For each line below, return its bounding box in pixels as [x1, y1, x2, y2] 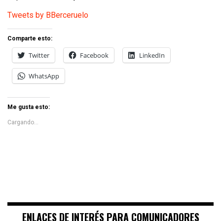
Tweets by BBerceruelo [7, 10, 88, 20]
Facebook [80, 50, 109, 60]
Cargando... [7, 118, 38, 126]
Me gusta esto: [7, 103, 50, 110]
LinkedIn [139, 50, 165, 60]
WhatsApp [29, 71, 59, 80]
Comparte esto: [7, 35, 52, 42]
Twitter [29, 50, 49, 60]
